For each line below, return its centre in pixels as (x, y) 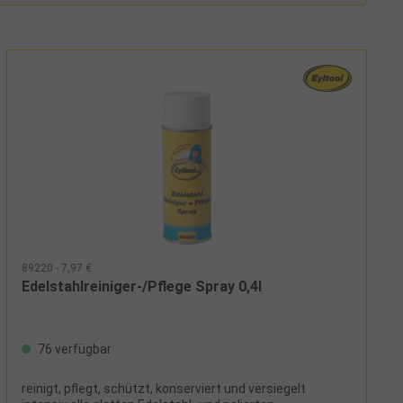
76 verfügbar (73, 349)
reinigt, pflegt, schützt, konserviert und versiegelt (163, 388)
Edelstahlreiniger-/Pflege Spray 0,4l (141, 286)
